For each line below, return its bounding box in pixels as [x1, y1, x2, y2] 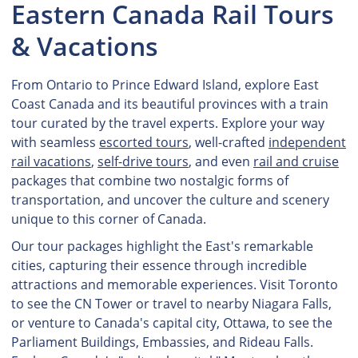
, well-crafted [188, 133, 268, 151]
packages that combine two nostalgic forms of [10, 172, 288, 189]
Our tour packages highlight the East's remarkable [10, 237, 313, 255]
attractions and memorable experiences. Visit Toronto [10, 276, 338, 293]
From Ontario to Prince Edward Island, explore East [10, 76, 319, 93]
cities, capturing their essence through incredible [10, 257, 307, 274]
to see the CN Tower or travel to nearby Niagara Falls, [10, 295, 332, 312]
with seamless [10, 133, 99, 151]
